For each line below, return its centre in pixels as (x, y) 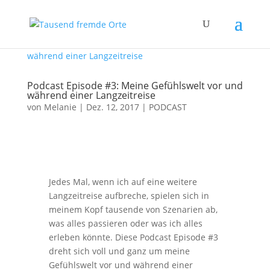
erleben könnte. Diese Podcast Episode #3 (133, 237)
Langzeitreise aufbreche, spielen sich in (129, 196)
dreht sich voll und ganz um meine (119, 251)
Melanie (60, 107)
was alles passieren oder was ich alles (125, 223)
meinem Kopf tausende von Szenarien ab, (133, 209)
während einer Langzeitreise (91, 95)
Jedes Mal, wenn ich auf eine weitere (123, 182)
